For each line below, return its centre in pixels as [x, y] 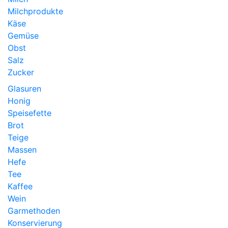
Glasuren [24, 89]
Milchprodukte [35, 11]
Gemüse [23, 36]
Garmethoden [34, 211]
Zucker [21, 73]
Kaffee [20, 187]
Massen [22, 150]
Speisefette [30, 113]
